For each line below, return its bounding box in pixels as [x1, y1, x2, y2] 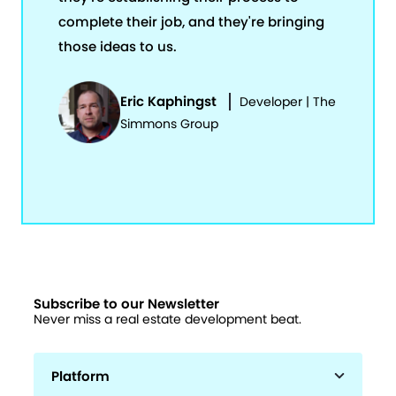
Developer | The [240, 92, 336, 110]
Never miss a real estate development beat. [34, 310, 302, 329]
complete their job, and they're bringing [58, 11, 324, 31]
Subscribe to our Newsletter [34, 295, 220, 314]
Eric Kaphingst [120, 91, 217, 110]
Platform [51, 368, 110, 386]
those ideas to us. [58, 36, 177, 56]
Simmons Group [120, 114, 218, 133]
